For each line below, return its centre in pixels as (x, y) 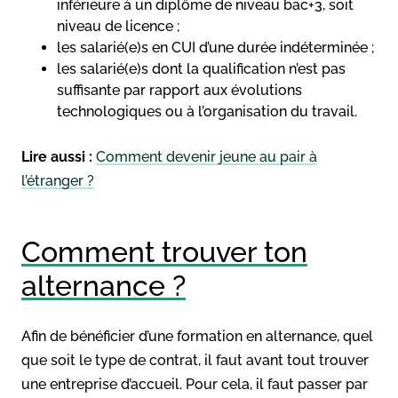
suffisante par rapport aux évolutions (179, 90)
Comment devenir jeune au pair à (207, 156)
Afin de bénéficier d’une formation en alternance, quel (197, 336)
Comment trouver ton (164, 251)
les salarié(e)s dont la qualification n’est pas (201, 68)
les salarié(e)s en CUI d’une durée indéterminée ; (216, 47)
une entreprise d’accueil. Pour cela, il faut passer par (195, 384)
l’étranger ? (58, 180)
